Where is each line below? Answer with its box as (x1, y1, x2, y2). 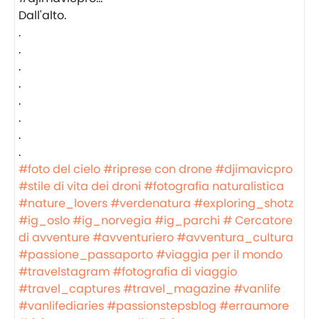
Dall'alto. (19, 7, 66, 23)
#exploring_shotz (194, 195, 293, 211)
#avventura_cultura (177, 229, 293, 246)
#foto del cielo (19, 161, 100, 177)
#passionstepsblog (107, 298, 216, 314)
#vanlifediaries (19, 298, 104, 314)
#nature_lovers (19, 195, 108, 211)
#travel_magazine (123, 281, 231, 297)
